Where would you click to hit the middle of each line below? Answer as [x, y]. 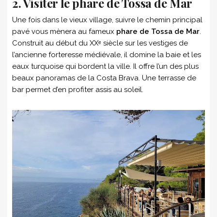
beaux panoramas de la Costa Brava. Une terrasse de [104, 78]
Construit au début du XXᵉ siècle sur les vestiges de [100, 43]
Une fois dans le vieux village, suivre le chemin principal [107, 20]
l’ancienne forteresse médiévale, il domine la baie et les [107, 55]
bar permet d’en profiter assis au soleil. [78, 90]
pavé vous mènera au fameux [63, 32]
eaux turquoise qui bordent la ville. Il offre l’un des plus [105, 67]
